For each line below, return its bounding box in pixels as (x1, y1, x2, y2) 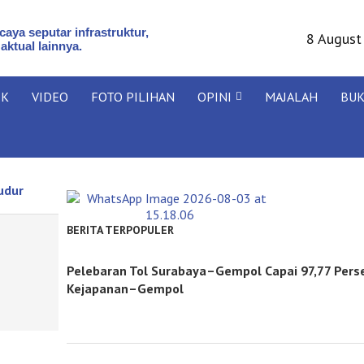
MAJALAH (265, 89, 318, 105)
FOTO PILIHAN (91, 89, 175, 105)
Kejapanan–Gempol (66, 280, 184, 297)
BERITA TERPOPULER (66, 223, 174, 237)
